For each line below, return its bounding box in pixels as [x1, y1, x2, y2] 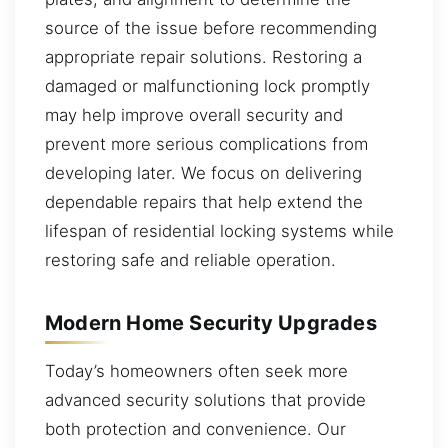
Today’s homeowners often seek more [45, 360, 348, 381]
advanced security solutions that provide [45, 389, 366, 410]
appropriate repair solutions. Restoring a [45, 46, 362, 67]
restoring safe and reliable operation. [45, 249, 336, 270]
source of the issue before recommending [45, 17, 377, 38]
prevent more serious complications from [45, 133, 368, 154]
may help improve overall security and [45, 104, 343, 125]
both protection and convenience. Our [45, 418, 346, 439]
